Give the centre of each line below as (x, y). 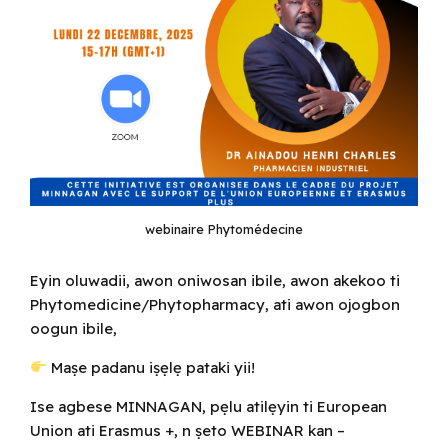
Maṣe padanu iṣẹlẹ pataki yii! (151, 367)
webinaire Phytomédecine (224, 228)
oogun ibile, (73, 328)
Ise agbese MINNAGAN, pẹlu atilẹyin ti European (208, 406)
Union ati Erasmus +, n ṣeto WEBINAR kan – (187, 430)
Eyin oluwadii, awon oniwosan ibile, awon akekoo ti (215, 280)
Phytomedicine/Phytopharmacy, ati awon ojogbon (215, 304)
